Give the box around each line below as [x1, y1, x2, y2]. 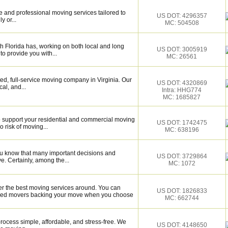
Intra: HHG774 [162, 87, 202, 94]
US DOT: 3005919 [156, 46, 207, 53]
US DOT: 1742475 [156, 119, 207, 126]
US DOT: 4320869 [156, 79, 207, 87]
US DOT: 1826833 [156, 187, 207, 194]
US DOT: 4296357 [156, 12, 207, 19]
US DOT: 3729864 [156, 153, 207, 160]
